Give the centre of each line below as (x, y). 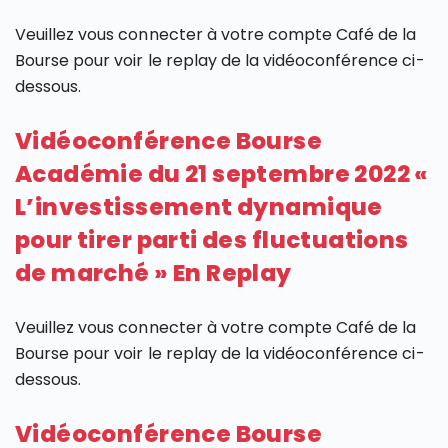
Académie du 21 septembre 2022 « (222, 174)
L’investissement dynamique (199, 207)
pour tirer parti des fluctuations (212, 240)
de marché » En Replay (153, 273)
